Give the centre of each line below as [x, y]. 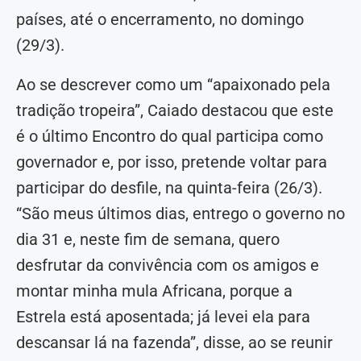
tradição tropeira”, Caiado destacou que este [175, 110]
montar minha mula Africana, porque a [154, 290]
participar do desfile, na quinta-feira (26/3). [169, 187]
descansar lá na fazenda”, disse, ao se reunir [174, 342]
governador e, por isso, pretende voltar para [172, 162]
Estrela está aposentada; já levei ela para [163, 316]
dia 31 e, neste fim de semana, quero [148, 239]
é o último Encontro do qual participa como [170, 136]
